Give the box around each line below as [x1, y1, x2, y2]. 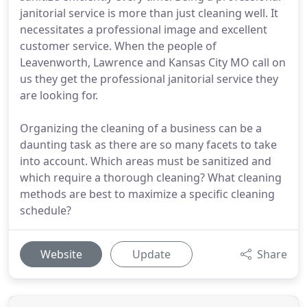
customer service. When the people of [20, 38, 217, 53]
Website [40, 247, 82, 262]
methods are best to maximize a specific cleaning [20, 186, 275, 201]
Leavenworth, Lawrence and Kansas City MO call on [20, 55, 286, 70]
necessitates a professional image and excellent [20, 22, 267, 37]
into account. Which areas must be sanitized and [20, 153, 271, 169]
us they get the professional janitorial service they [20, 71, 278, 86]
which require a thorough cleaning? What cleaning [20, 170, 282, 185]
